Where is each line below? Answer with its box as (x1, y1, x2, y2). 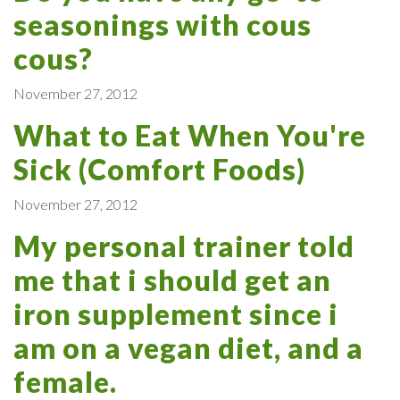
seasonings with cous (13, 6, 312, 42)
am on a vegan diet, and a (13, 329, 363, 365)
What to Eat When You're (13, 117, 366, 153)
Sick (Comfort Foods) (13, 151, 305, 187)
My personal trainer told (13, 228, 354, 263)
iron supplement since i (13, 296, 338, 331)
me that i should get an (13, 262, 331, 297)
